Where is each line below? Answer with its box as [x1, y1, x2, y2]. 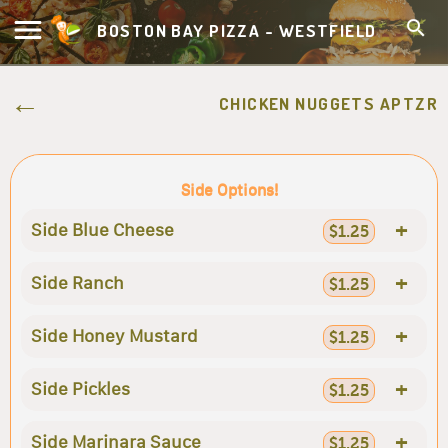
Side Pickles [31, 378, 130, 400]
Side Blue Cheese [31, 219, 174, 241]
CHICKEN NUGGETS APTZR [218, 93, 438, 114]
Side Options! [180, 180, 278, 199]
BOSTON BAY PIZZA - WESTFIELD [97, 19, 377, 41]
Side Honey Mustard [31, 325, 198, 347]
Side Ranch [31, 272, 124, 294]
